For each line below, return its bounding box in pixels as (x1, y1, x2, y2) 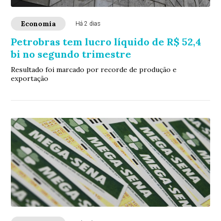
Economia (21, 19, 56, 29)
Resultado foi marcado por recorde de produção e (11, 65, 177, 74)
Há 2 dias (75, 20, 101, 28)
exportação (11, 74, 49, 83)
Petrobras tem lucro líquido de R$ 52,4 (11, 36, 202, 48)
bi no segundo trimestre (11, 48, 132, 61)
